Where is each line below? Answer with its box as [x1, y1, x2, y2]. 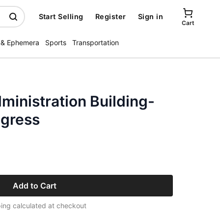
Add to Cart [12, 181, 56, 191]
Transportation [72, 38, 119, 47]
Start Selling [38, 12, 83, 21]
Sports [45, 38, 66, 47]
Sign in [137, 12, 163, 21]
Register [95, 12, 126, 21]
